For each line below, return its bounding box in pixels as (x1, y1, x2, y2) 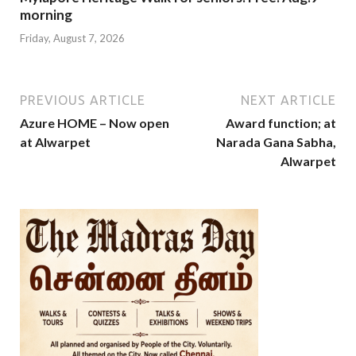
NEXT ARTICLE (241, 92, 336, 107)
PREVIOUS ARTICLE (20, 92, 145, 107)
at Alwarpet (20, 133, 91, 149)
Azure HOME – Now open (20, 114, 169, 130)
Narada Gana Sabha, (216, 133, 336, 149)
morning (20, 6, 72, 24)
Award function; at (226, 114, 336, 130)
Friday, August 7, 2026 (20, 31, 125, 44)
